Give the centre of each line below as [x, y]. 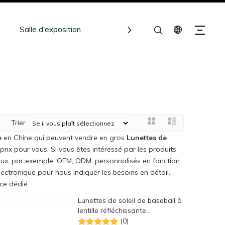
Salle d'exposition [50, 29]
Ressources [131, 29]
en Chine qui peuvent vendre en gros [64, 138]
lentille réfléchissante [112, 210]
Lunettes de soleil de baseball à [130, 200]
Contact [196, 29]
